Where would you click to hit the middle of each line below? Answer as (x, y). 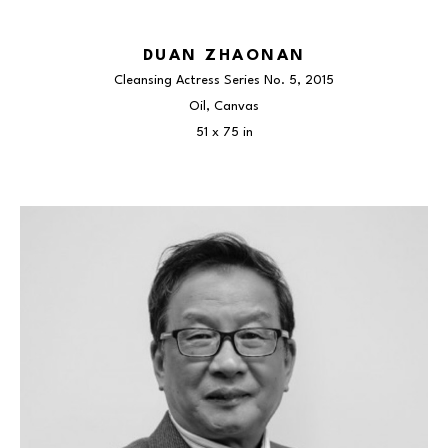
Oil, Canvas (224, 106)
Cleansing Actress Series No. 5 (205, 80)
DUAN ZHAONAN (224, 56)
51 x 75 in (224, 132)
